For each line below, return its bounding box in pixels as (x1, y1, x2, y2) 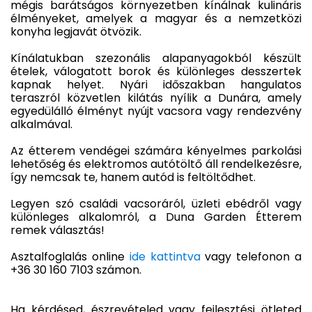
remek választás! (10, 221, 104, 238)
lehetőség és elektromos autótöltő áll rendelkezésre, (10, 155, 302, 172)
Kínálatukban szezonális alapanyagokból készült (10, 49, 302, 66)
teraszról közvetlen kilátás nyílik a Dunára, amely (10, 89, 302, 106)
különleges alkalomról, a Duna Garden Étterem (10, 208, 302, 225)
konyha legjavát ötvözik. (10, 23, 141, 40)
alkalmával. (10, 116, 72, 132)
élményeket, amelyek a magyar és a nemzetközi (10, 10, 302, 26)
